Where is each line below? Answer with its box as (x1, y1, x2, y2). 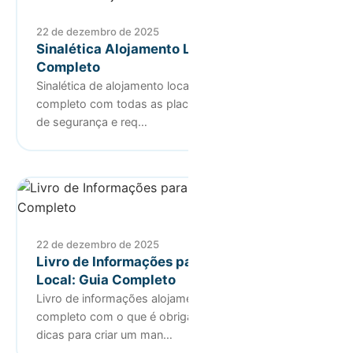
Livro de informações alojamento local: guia (36, 291, 266, 305)
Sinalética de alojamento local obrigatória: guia (36, 78, 281, 92)
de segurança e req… (36, 114, 147, 128)
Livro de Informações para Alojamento (36, 253, 284, 269)
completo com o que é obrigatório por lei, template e (36, 309, 315, 323)
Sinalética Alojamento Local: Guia (36, 40, 255, 57)
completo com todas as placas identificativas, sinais (36, 96, 313, 110)
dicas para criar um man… (36, 327, 173, 341)
